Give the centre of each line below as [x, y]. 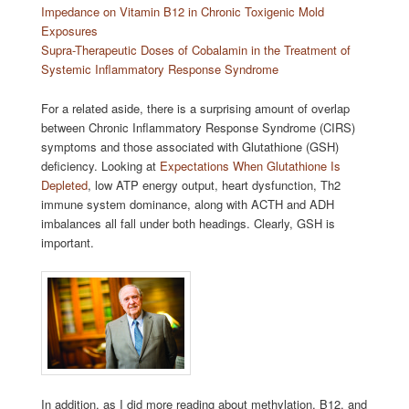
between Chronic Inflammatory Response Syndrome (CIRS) [198, 127]
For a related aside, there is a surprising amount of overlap [195, 108]
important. [67, 242]
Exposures [69, 31]
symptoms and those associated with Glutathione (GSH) [189, 146]
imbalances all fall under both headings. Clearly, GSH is [188, 223]
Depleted [64, 184]
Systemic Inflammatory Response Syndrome [159, 69]
